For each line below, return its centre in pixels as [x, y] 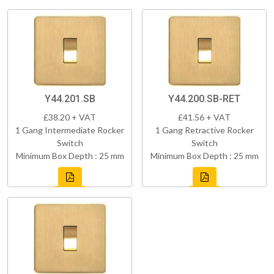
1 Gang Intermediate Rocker [70, 130]
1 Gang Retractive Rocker [204, 130]
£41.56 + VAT [204, 117]
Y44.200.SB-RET [204, 99]
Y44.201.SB [70, 99]
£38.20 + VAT [70, 117]
